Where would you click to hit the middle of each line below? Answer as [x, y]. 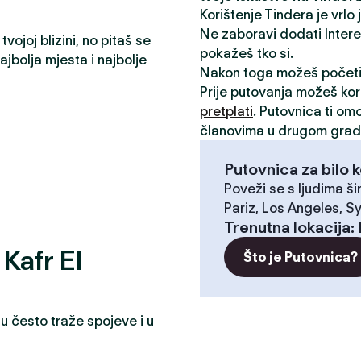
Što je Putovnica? [301, 257]
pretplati [226, 111]
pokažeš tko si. [247, 53]
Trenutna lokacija [287, 227]
